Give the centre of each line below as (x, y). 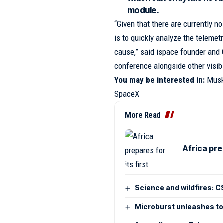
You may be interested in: (160, 80)
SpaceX (127, 94)
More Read (143, 115)
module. (143, 11)
